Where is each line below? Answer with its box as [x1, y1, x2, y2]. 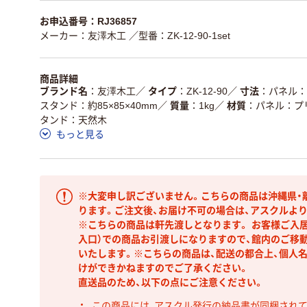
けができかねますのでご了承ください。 [78, 262, 249, 273]
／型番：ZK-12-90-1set [129, 30, 230, 41]
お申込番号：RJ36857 [40, 16, 137, 27]
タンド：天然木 [40, 114, 107, 125]
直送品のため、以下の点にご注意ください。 [78, 277, 264, 288]
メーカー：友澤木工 [40, 30, 126, 41]
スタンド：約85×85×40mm [40, 99, 158, 111]
